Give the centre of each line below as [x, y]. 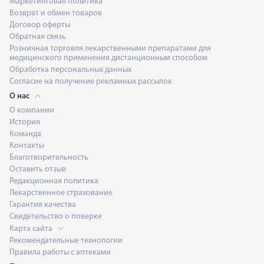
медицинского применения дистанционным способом [108, 58]
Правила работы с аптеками [60, 253]
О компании [32, 110]
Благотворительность [49, 158]
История [25, 122]
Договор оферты [40, 25]
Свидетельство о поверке [56, 217]
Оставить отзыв [38, 169]
